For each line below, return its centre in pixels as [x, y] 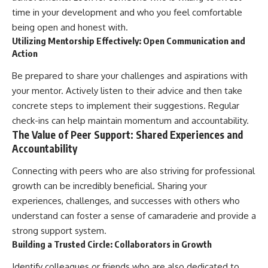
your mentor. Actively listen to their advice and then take [127, 90]
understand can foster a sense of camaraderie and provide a [134, 216]
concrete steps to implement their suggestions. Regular [126, 105]
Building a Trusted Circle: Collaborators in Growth [112, 244]
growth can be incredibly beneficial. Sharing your [109, 186]
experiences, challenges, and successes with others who [126, 201]
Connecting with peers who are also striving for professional [133, 171]
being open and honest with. [70, 28]
